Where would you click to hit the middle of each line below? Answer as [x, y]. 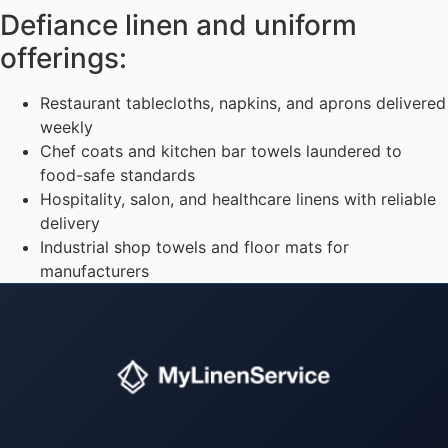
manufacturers [94, 271]
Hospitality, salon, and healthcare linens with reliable [238, 199]
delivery [70, 223]
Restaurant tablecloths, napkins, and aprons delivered [243, 103]
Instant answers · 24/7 [168, 385]
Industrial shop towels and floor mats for [194, 247]
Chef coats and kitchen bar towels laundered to [221, 151]
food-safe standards [117, 175]
